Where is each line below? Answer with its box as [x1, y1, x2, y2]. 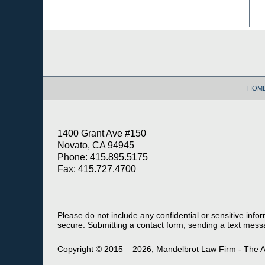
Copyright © [57, 244, 102, 254]
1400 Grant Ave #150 [57, 128, 146, 139]
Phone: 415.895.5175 [57, 152, 148, 163]
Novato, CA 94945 [57, 140, 134, 151]
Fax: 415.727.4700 [57, 164, 136, 174]
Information [42, 43, 85, 53]
